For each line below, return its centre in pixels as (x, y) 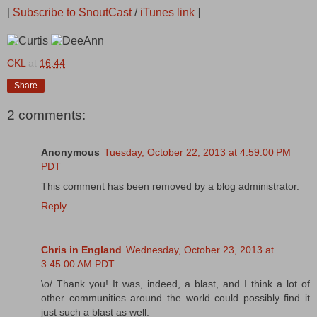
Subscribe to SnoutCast (72, 12)
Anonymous (70, 152)
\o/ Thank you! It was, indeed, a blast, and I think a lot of (175, 283)
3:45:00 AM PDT (78, 264)
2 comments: (46, 115)
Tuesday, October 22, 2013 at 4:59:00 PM (197, 152)
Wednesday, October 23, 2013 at (200, 249)
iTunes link (167, 12)
